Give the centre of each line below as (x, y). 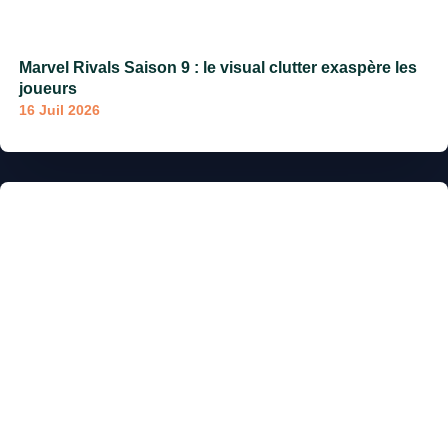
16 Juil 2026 (59, 110)
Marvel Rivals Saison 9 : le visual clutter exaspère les (218, 68)
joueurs (48, 89)
